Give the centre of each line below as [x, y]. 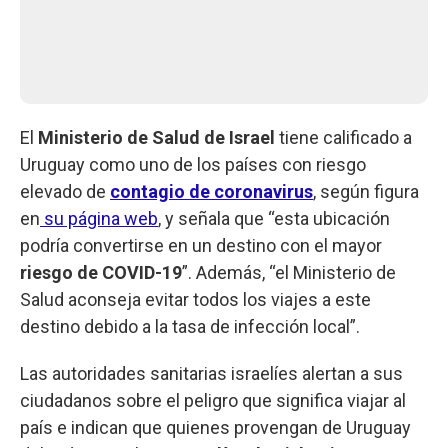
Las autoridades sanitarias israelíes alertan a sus [211, 373]
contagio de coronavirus [211, 191]
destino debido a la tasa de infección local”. [190, 326]
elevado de [65, 191]
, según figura [366, 191]
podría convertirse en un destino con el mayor [201, 245]
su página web [99, 218]
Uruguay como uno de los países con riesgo [193, 164]
